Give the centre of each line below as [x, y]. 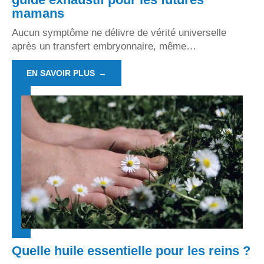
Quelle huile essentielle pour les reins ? [131, 250]
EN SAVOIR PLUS [61, 73]
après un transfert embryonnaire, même [99, 47]
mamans [38, 14]
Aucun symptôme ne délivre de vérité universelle [119, 33]
